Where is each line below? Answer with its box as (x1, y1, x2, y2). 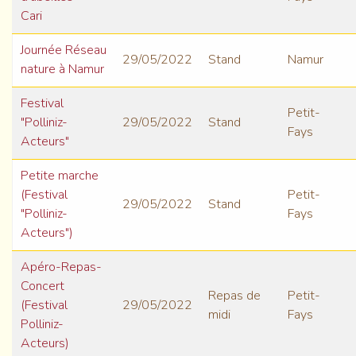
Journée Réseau (21, 41, 106, 60)
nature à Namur (21, 60, 104, 79)
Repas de (208, 287, 261, 305)
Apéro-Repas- (21, 258, 102, 277)
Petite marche (21, 167, 99, 185)
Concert (21, 277, 64, 296)
